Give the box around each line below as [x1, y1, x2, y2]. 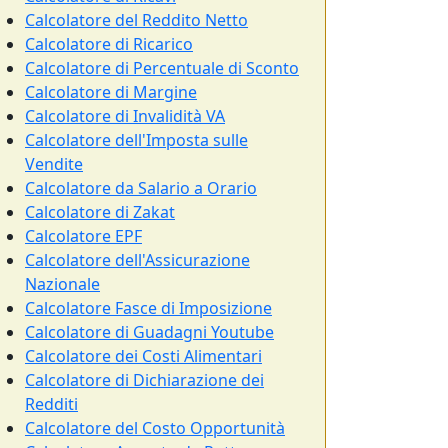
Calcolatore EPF [25, 225, 142, 247]
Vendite [25, 153, 83, 175]
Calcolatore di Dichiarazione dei [25, 369, 264, 391]
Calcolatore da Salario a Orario [25, 177, 257, 199]
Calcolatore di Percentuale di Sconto [25, 57, 299, 79]
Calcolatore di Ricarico [25, 33, 193, 55]
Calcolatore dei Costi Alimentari [25, 345, 262, 367]
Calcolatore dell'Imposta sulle [25, 129, 248, 151]
